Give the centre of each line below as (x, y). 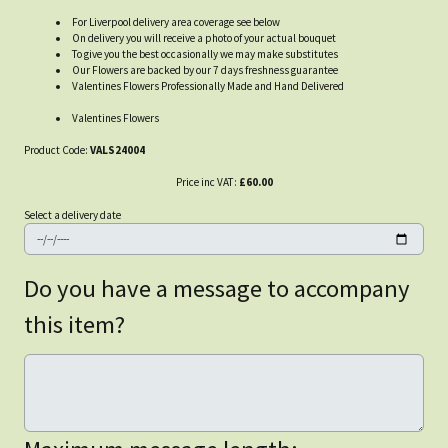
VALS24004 (117, 149)
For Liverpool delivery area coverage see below (176, 21)
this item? (74, 324)
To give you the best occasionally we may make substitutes (205, 53)
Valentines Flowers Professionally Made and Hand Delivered (208, 85)
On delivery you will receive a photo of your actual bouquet (204, 37)
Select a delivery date (72, 215)
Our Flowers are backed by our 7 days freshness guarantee (205, 69)
